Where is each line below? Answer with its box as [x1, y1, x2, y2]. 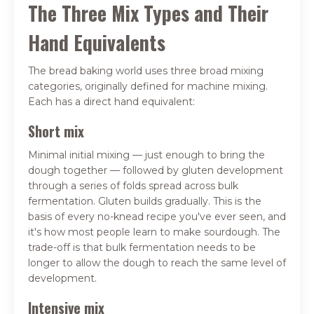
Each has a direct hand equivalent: [28, 95, 195, 108]
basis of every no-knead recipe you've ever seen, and [28, 210, 286, 223]
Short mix [28, 120, 84, 142]
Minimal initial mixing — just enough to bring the [28, 148, 265, 161]
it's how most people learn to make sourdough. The [28, 225, 280, 238]
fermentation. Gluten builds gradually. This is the [28, 194, 261, 207]
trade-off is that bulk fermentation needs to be [28, 240, 256, 254]
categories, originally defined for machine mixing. [28, 79, 268, 93]
